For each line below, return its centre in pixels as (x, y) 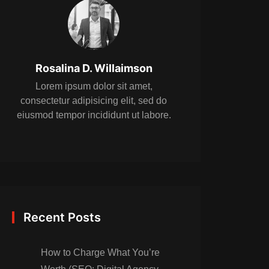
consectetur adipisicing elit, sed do (94, 101)
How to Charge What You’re (100, 252)
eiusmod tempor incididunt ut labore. (94, 115)
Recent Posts (62, 217)
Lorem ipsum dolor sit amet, (94, 86)
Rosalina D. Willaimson (94, 68)
